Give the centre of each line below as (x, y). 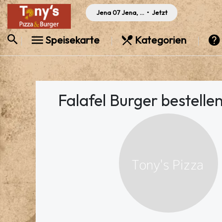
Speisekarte (72, 40)
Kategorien (161, 40)
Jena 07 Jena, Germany (133, 12)
